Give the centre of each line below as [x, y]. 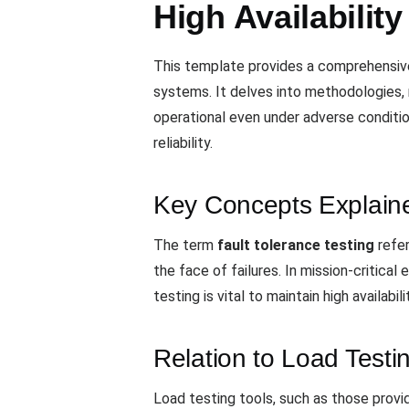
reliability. [183, 143]
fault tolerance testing [296, 246]
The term [185, 246]
